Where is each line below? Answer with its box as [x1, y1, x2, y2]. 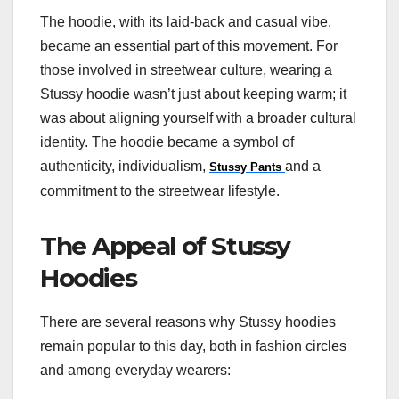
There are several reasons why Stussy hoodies [40, 313, 336, 330]
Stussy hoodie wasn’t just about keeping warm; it [40, 85, 346, 102]
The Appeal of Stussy [40, 230, 291, 261]
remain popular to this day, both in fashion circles [40, 338, 346, 354]
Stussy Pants [209, 159, 281, 174]
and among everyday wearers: [40, 362, 231, 378]
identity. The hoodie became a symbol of [40, 134, 294, 150]
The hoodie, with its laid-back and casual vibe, [40, 13, 331, 29]
